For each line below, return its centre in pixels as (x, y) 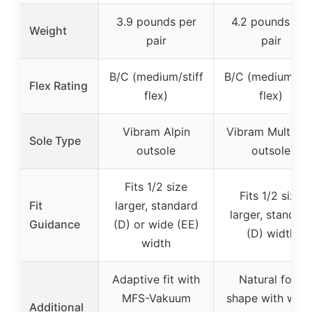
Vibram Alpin (156, 132)
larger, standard (156, 205)
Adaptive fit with (156, 279)
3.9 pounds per (156, 22)
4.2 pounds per (271, 22)
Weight (48, 31)
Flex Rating (58, 86)
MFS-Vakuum (156, 298)
